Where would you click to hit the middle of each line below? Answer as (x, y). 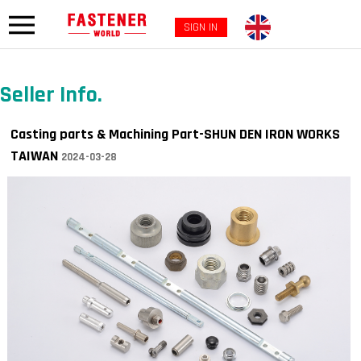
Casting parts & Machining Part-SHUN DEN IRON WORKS (176, 134)
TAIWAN (35, 156)
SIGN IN (201, 27)
